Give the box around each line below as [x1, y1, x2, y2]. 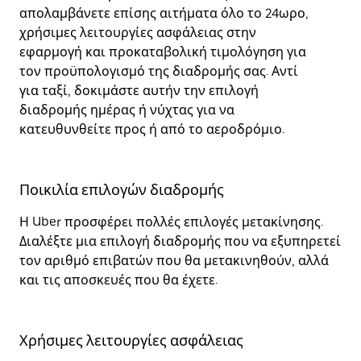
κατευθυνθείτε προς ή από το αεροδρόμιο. [19, 122, 284, 137]
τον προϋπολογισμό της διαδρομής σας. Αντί [19, 64, 298, 79]
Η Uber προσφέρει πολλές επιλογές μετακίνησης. [19, 214, 323, 230]
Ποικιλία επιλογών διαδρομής [19, 181, 224, 198]
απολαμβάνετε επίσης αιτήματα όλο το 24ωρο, [19, 6, 309, 21]
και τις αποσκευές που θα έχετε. [19, 272, 218, 288]
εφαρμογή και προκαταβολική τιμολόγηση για [19, 44, 306, 60]
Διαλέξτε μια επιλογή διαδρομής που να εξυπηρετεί [19, 234, 341, 249]
